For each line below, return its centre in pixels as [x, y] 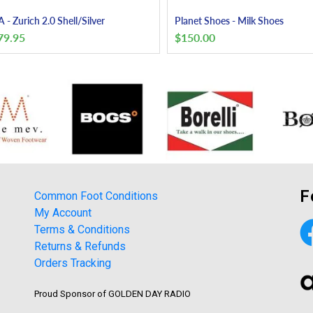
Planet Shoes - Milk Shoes [229, 20]
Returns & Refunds [80, 246]
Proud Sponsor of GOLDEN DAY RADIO [112, 293]
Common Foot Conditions [96, 196]
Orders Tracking [72, 263]
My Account [63, 212]
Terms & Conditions [82, 229]
